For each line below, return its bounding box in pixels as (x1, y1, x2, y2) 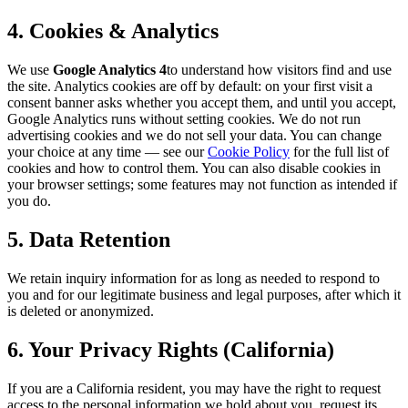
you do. (7, 193, 51, 209)
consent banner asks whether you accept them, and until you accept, (7, 95, 396, 111)
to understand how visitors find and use (167, 62, 392, 78)
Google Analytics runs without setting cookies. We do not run (7, 111, 361, 127)
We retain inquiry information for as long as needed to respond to (7, 270, 380, 286)
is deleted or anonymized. (7, 302, 154, 319)
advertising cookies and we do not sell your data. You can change (7, 127, 382, 144)
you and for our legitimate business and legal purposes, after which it (7, 286, 401, 302)
